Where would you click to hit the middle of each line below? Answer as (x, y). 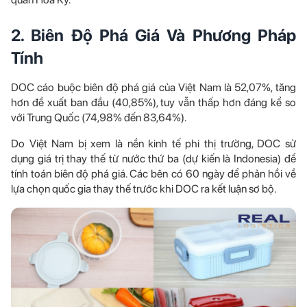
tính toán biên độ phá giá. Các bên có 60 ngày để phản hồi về (153, 173)
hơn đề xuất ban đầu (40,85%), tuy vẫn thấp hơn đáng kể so (153, 102)
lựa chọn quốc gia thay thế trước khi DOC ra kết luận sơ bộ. (144, 188)
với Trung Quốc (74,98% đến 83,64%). (99, 117)
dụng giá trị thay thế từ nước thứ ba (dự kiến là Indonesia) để (153, 158)
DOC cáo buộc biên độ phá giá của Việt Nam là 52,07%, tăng (153, 87)
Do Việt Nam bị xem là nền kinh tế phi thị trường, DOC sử (153, 143)
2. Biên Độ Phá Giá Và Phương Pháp (153, 35)
